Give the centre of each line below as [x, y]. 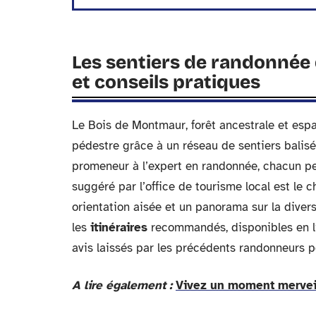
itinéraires [119, 227]
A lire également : [122, 285]
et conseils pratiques [166, 82]
